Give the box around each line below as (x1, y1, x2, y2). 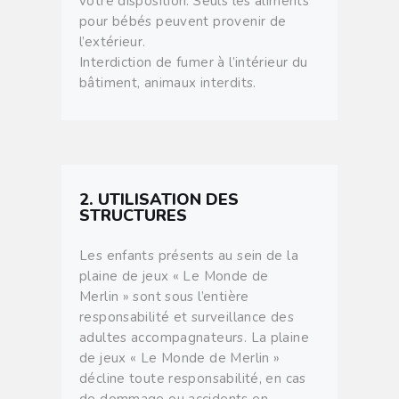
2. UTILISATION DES (79, 188, 239, 210)
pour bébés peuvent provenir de (79, 12, 287, 30)
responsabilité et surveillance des (79, 307, 294, 326)
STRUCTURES (79, 204, 187, 226)
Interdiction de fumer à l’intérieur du (79, 53, 308, 71)
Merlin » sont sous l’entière (79, 287, 249, 305)
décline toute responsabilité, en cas (79, 369, 306, 387)
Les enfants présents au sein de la (79, 246, 298, 265)
